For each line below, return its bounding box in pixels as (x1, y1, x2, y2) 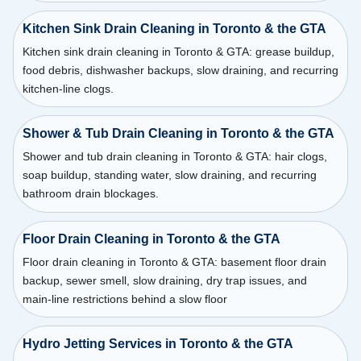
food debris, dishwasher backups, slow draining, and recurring (22, 63, 338, 77)
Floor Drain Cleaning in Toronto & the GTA (22, 231, 280, 246)
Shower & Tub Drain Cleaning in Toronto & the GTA (22, 127, 334, 141)
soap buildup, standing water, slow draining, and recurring (22, 168, 317, 182)
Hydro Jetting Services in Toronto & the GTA (22, 337, 293, 351)
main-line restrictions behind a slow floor (22, 292, 227, 305)
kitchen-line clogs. (22, 81, 114, 95)
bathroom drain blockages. (22, 187, 159, 201)
